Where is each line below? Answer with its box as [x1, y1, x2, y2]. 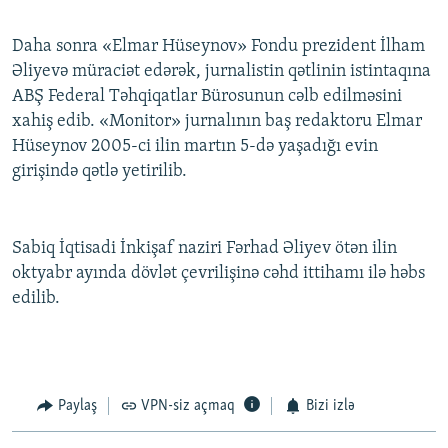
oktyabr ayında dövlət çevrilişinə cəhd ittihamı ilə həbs [12, 264, 425, 284]
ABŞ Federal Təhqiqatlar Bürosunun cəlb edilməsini [12, 87, 402, 107]
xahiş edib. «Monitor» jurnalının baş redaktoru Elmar [12, 112, 422, 132]
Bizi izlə [305, 398, 355, 415]
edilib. [12, 289, 60, 309]
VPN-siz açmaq [141, 398, 235, 415]
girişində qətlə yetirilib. [12, 162, 187, 182]
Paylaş [57, 398, 97, 415]
